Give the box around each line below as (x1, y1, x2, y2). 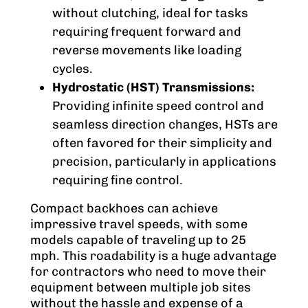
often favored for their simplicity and (52, 135, 272, 151)
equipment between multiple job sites (30, 280, 251, 296)
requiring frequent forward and (52, 24, 241, 40)
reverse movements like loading (52, 43, 241, 58)
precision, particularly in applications (52, 154, 276, 170)
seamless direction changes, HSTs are (52, 117, 278, 133)
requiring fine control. (52, 173, 183, 188)
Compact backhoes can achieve (30, 201, 218, 217)
